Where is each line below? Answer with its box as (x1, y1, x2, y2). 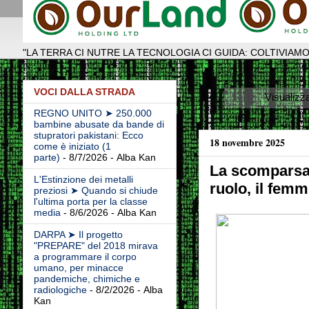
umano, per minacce (33, 262, 123, 274)
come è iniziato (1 (33, 141, 111, 152)
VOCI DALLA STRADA (33, 86, 135, 98)
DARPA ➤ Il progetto (33, 229, 123, 241)
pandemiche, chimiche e (33, 273, 140, 285)
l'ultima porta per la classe (33, 196, 148, 208)
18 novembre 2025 (209, 135, 285, 150)
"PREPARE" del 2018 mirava (33, 240, 158, 252)
